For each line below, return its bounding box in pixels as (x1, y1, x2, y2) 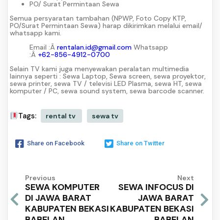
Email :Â (29, 42, 57, 52)
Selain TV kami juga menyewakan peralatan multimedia (10, 64, 189, 73)
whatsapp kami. (10, 28, 61, 37)
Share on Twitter (116, 139, 165, 147)
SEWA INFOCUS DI (118, 181, 194, 193)
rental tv (46, 111, 78, 121)
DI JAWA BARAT (25, 192, 91, 204)
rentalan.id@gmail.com (57, 42, 132, 52)
